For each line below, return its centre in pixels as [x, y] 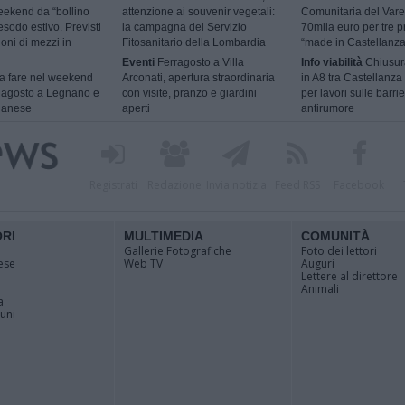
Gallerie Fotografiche [178, 251]
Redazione [174, 185]
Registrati [113, 185]
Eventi [139, 63]
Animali [320, 289]
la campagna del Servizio [185, 28]
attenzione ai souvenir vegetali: [199, 12]
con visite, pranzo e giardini [190, 94]
